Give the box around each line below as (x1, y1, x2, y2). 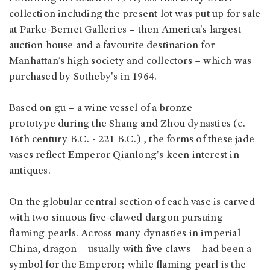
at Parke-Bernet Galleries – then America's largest (9, 25, 242, 36)
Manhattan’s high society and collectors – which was (9, 56, 252, 67)
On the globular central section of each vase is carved (9, 197, 255, 209)
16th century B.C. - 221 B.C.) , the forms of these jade (9, 134, 255, 146)
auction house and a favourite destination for (9, 40, 215, 52)
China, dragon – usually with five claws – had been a (9, 244, 252, 256)
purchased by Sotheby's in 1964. (9, 72, 160, 83)
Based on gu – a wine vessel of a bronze (9, 103, 192, 115)
